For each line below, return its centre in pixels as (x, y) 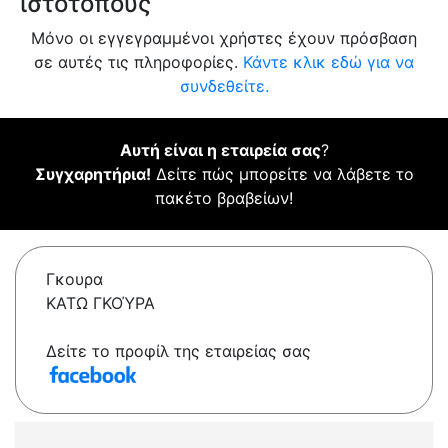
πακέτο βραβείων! (224, 198)
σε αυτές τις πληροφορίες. (138, 62)
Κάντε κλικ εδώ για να (328, 62)
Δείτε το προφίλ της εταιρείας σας (178, 351)
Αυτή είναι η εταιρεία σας (220, 150)
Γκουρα (74, 279)
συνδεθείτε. (224, 86)
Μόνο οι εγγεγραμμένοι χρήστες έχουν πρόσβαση (224, 38)
